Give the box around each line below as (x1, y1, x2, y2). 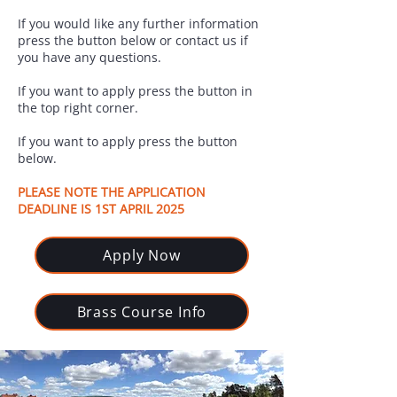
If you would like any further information (18, 15, 259, 32)
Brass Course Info (76, 302, 207, 322)
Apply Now (103, 245, 181, 265)
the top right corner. (18, 99, 138, 116)
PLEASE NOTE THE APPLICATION (18, 183, 206, 200)
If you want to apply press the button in (18, 82, 253, 99)
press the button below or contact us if (18, 32, 248, 49)
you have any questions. (18, 49, 161, 66)
